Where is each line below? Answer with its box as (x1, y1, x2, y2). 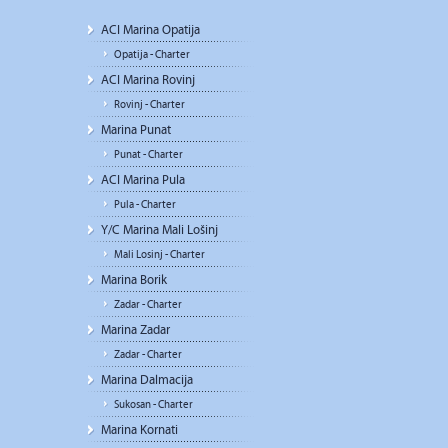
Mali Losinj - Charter (114, 248, 205, 261)
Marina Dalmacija (101, 372, 193, 388)
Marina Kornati (101, 422, 178, 438)
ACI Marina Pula (101, 172, 185, 188)
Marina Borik (101, 272, 167, 288)
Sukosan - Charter (114, 398, 193, 411)
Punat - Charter (114, 148, 183, 161)
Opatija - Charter (114, 48, 190, 61)
